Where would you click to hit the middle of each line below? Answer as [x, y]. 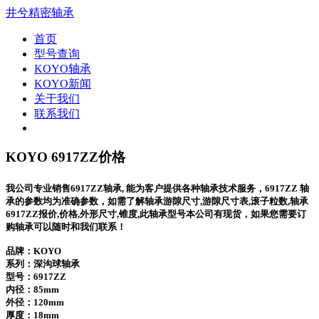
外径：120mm [35, 302]
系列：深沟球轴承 [43, 263]
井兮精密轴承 [40, 12]
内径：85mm [32, 289]
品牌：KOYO [33, 251]
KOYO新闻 [63, 84]
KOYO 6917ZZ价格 [66, 157]
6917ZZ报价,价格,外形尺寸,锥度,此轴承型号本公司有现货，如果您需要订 [156, 214]
